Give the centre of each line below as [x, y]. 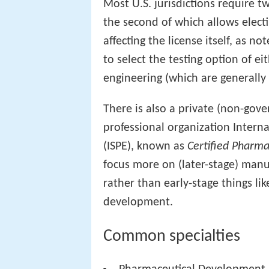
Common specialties [172, 236]
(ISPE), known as [145, 147]
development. [138, 203]
